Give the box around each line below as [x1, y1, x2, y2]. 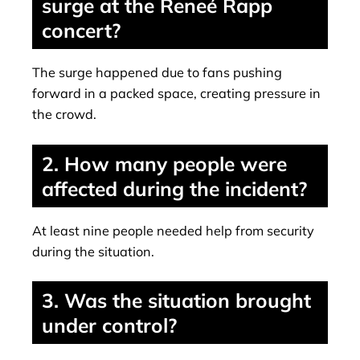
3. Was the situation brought [42, 288, 311, 313]
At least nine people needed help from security [32, 222, 314, 239]
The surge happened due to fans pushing [32, 64, 282, 81]
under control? [42, 313, 177, 338]
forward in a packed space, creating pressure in [32, 85, 321, 102]
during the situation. [32, 243, 154, 260]
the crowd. [32, 106, 96, 123]
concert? [42, 17, 121, 43]
